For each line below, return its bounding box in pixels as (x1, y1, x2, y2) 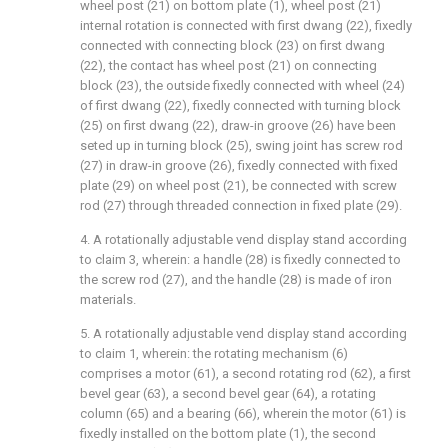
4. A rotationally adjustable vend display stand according (80, 232, 407, 247)
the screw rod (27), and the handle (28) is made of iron (80, 272, 392, 287)
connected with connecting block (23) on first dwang (80, 38, 385, 53)
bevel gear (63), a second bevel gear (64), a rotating (80, 386, 376, 401)
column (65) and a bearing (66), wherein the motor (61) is (80, 406, 406, 421)
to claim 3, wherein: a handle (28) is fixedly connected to (80, 252, 401, 267)
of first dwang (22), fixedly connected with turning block (80, 98, 401, 113)
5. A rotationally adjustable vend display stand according (80, 326, 407, 341)
